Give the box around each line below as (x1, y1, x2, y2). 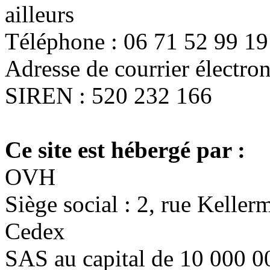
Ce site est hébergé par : (5, 136, 251, 163)
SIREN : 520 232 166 (5, 82, 212, 108)
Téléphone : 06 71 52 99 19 (5, 28, 268, 54)
